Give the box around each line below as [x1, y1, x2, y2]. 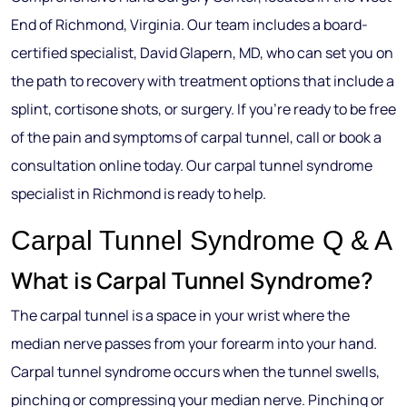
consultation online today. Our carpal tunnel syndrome [11, 155, 372, 175]
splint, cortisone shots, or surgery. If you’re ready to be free [11, 99, 396, 119]
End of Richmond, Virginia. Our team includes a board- [11, 15, 368, 35]
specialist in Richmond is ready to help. [11, 184, 266, 203]
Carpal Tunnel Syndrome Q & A [11, 225, 392, 255]
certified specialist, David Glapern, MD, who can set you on [11, 43, 393, 63]
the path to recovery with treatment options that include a [11, 71, 394, 91]
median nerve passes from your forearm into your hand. [11, 333, 377, 353]
